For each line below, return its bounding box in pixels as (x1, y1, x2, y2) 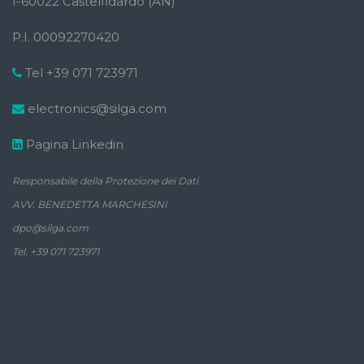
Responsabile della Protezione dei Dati (12, 174, 198, 187)
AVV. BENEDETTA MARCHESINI (12, 197, 167, 210)
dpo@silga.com (12, 221, 89, 234)
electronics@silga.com (28, 100, 167, 116)
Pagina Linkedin (26, 136, 123, 152)
